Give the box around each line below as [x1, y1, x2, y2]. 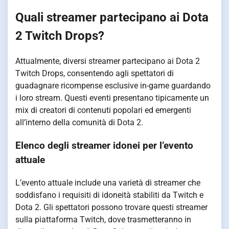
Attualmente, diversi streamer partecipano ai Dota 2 [15, 56, 200, 66]
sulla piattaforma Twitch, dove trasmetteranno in [15, 214, 191, 224]
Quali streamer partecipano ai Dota [15, 10, 209, 25]
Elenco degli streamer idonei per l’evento [15, 140, 193, 151]
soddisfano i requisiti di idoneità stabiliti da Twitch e [15, 190, 203, 200]
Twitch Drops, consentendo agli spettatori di [15, 68, 174, 79]
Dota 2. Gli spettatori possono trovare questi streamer [15, 202, 208, 212]
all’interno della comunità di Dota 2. [15, 118, 143, 128]
